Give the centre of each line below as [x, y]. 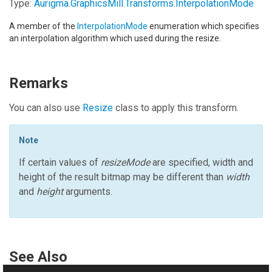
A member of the [43, 26]
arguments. [88, 192]
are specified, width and [202, 162]
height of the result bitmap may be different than [122, 177]
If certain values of [60, 162]
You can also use [46, 108]
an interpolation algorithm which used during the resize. [115, 38]
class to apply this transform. [176, 108]
